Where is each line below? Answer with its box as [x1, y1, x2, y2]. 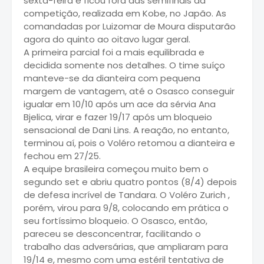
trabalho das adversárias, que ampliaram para [24, 240, 228, 253]
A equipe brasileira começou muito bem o [24, 163, 209, 176]
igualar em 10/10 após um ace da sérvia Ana [24, 98, 216, 111]
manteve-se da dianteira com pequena [24, 72, 200, 85]
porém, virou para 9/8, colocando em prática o [24, 202, 229, 214]
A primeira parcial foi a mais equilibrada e [24, 46, 204, 59]
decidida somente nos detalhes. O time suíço [24, 59, 225, 72]
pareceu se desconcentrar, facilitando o [24, 227, 201, 240]
